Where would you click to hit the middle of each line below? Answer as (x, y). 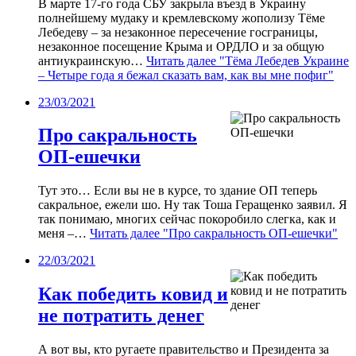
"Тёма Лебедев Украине (282, 60)
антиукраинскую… (92, 60)
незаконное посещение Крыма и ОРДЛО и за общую (181, 46)
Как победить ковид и (133, 294)
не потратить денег (121, 316)
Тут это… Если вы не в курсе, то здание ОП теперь (178, 191)
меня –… (64, 234)
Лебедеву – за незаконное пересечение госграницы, (178, 32)
